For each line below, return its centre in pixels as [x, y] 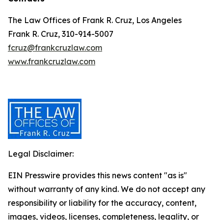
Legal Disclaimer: [41, 154]
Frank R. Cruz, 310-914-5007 [61, 34]
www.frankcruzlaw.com [52, 61]
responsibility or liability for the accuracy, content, [102, 203]
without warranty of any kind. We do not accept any [107, 189]
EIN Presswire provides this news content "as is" [97, 175]
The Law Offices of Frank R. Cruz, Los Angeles [95, 20]
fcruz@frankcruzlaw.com [55, 48]
